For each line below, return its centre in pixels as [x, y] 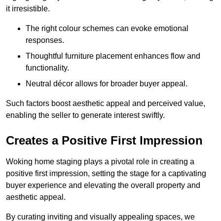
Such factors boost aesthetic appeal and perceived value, [106, 103]
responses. [45, 40]
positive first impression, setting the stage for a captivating [106, 173]
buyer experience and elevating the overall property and [103, 185]
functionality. [47, 68]
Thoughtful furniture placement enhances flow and [113, 56]
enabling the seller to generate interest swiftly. [85, 115]
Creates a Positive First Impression [104, 140]
